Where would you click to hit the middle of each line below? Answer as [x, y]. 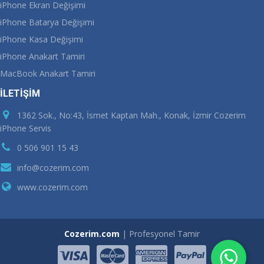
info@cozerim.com [53, 167]
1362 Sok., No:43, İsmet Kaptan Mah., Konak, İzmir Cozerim [130, 115]
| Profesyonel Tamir [160, 233]
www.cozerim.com [51, 187]
